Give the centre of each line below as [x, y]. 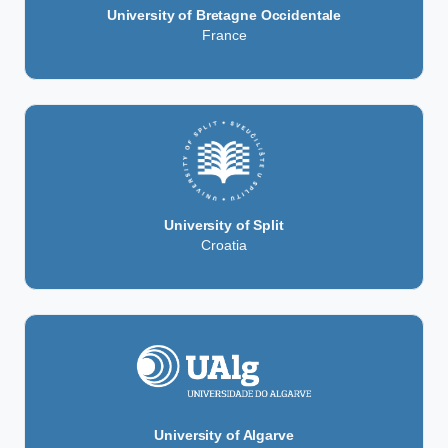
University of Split [224, 224]
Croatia [224, 244]
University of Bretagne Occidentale [224, 14]
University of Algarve [224, 434]
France [224, 34]
